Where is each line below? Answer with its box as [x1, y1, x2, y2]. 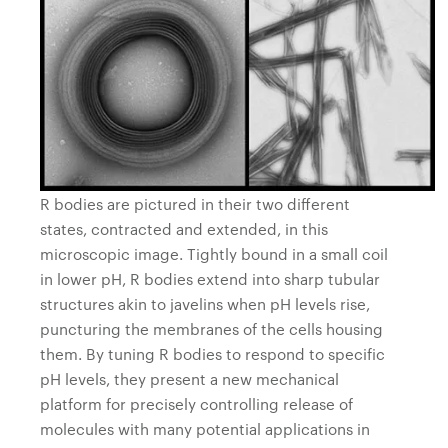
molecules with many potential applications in [40, 418, 370, 440]
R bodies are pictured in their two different [40, 193, 350, 215]
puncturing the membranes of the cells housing [40, 318, 383, 340]
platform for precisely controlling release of [40, 393, 353, 415]
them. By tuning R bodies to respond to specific [40, 343, 385, 365]
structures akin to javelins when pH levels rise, [40, 293, 370, 315]
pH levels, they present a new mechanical [40, 368, 339, 390]
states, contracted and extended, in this [40, 218, 328, 240]
